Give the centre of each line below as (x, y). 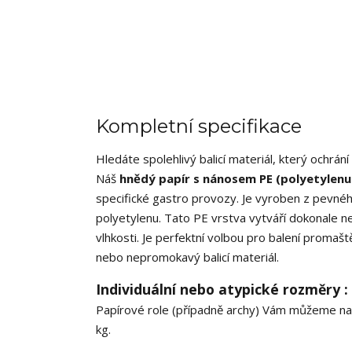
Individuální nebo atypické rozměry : (222, 290)
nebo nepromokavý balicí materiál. (187, 257)
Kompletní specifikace (199, 126)
